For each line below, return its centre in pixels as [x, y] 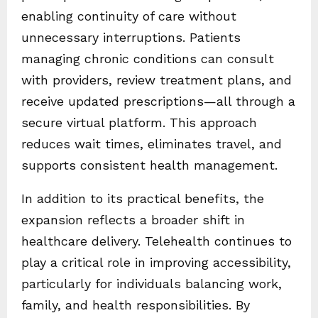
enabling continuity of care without [129, 16]
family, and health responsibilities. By [136, 305]
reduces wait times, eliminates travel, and [152, 144]
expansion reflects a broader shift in [133, 220]
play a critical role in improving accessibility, [156, 263]
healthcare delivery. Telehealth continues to [157, 241]
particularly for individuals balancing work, [152, 284]
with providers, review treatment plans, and [157, 80]
